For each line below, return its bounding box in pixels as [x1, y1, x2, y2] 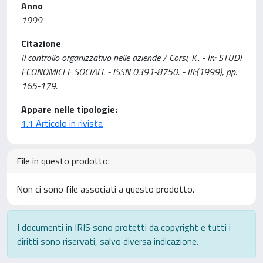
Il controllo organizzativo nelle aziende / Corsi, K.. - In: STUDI [21, 50, 242, 65]
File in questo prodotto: [16, 154, 110, 168]
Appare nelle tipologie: [21, 102, 117, 116]
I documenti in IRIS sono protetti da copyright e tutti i [17, 220, 231, 234]
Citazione [21, 36, 61, 50]
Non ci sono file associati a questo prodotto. [16, 182, 194, 196]
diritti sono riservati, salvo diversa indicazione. [17, 234, 198, 248]
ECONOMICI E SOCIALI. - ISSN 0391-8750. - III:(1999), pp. [21, 65, 237, 79]
